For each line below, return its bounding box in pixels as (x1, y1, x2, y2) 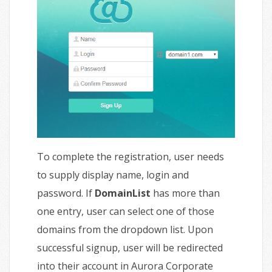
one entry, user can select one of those (37, 205, 214, 219)
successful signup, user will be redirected (37, 241, 223, 255)
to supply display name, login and (37, 168, 189, 182)
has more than (151, 186, 220, 200)
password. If (37, 186, 95, 200)
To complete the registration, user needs (37, 150, 224, 164)
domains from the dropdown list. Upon (37, 223, 213, 237)
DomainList (95, 186, 151, 200)
